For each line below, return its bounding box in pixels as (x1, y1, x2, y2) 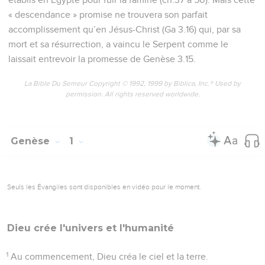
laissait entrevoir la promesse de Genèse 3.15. (8, 54, 196, 64)
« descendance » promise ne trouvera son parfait (8, 9, 208, 20)
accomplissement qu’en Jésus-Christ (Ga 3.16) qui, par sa (8, 24, 241, 34)
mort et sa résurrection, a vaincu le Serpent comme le (8, 39, 228, 49)
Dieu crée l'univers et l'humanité (7, 222, 174, 234)
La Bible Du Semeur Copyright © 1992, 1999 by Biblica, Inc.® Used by (24, 80, 241, 88)
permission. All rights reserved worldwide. (65, 91, 200, 98)
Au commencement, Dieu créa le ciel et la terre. (11, 251, 209, 261)
